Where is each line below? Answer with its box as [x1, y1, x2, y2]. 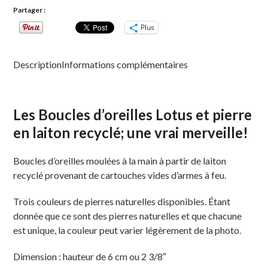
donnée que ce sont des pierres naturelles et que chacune [13, 209, 242, 221]
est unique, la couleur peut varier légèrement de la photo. [13, 224, 242, 236]
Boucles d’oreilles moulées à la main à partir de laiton [13, 154, 227, 166]
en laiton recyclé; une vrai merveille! [13, 123, 249, 141]
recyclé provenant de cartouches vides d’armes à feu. [13, 169, 227, 181]
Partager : [13, 5, 46, 14]
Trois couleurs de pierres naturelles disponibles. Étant [13, 195, 231, 207]
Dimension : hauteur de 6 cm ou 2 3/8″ [13, 250, 167, 262]
